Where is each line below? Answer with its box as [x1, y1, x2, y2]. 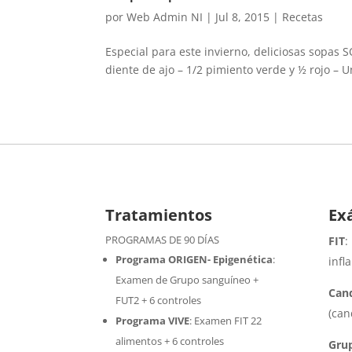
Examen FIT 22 [194, 313, 262, 328]
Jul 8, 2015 [215, 9, 270, 24]
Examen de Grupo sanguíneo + [115, 273, 259, 288]
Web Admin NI [126, 9, 203, 24]
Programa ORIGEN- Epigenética [115, 252, 273, 267]
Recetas [282, 9, 324, 24]
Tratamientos [105, 204, 213, 226]
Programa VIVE [115, 313, 190, 328]
